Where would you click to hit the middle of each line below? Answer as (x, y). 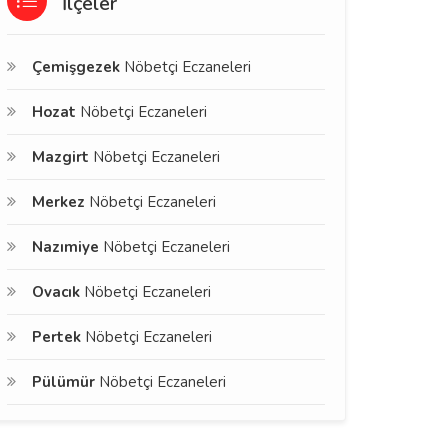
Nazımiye (65, 247)
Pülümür (63, 382)
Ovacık (56, 292)
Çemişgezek (76, 67)
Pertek (56, 337)
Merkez (58, 202)
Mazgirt (60, 157)
